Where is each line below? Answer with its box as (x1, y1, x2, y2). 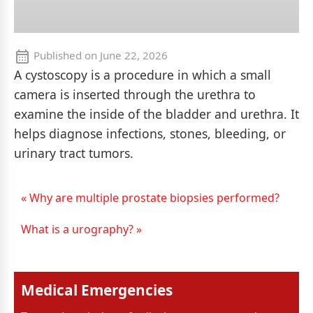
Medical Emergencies (21, 279, 173, 300)
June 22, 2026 (100, 48, 168, 62)
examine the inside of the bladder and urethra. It (14, 105, 299, 122)
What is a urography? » (21, 221, 142, 237)
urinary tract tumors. (14, 144, 133, 161)
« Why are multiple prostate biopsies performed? (21, 189, 279, 205)
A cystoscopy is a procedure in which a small (14, 66, 271, 83)
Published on (31, 48, 100, 62)
